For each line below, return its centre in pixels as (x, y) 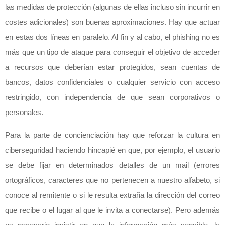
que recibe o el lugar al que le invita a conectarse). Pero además (113, 210)
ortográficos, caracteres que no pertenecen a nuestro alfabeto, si (113, 180)
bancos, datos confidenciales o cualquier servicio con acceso (113, 82)
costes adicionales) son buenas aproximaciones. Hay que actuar (113, 22)
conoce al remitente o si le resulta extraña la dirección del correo (113, 195)
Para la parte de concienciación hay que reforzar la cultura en (113, 135)
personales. (24, 113)
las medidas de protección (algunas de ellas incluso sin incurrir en (113, 7)
